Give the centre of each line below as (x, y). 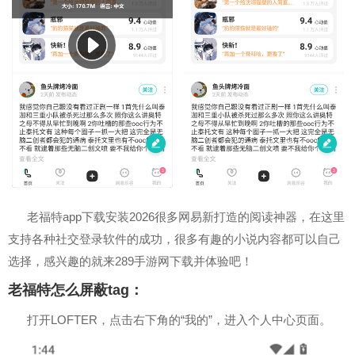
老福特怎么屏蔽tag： (76, 290)
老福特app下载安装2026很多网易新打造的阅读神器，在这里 (186, 217)
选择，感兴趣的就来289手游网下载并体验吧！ (130, 261)
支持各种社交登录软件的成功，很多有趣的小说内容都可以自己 (174, 239)
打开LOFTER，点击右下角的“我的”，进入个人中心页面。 (179, 320)
